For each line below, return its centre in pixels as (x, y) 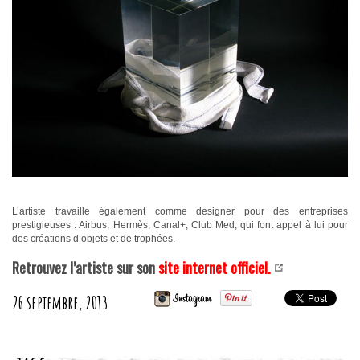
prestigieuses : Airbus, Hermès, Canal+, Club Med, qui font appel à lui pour (180, 225)
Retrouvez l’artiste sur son (85, 268)
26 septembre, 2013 (60, 303)
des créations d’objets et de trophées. (94, 239)
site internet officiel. (215, 268)
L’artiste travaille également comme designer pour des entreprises (180, 212)
